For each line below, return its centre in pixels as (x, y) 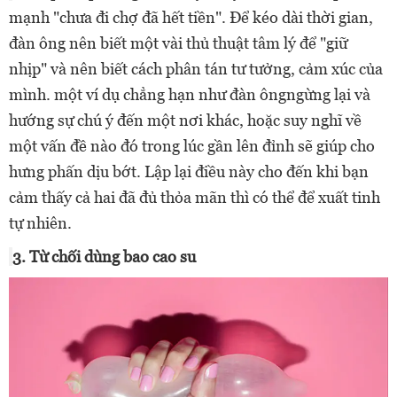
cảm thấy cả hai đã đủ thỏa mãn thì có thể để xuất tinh (195, 197)
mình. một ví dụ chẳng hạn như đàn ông (148, 94)
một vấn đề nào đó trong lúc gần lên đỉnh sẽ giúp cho (192, 145)
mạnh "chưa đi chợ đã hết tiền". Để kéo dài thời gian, (191, 17)
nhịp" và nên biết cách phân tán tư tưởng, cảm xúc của (196, 68)
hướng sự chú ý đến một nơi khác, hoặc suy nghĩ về (185, 120)
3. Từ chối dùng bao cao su (104, 256)
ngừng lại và (328, 94)
